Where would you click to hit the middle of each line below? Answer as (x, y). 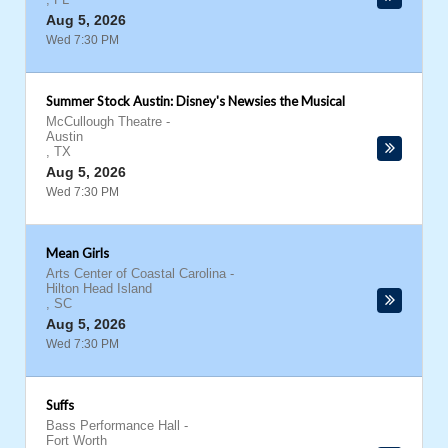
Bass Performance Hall (113, 425)
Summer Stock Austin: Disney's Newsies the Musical (195, 101)
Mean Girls (77, 253)
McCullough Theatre (104, 121)
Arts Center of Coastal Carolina (136, 273)
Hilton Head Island (99, 288)
